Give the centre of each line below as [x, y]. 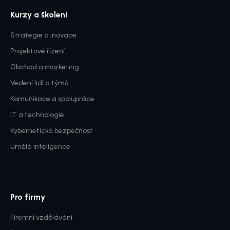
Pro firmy [28, 197]
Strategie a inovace [43, 35]
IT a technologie [37, 114]
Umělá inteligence [40, 146]
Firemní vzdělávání [41, 217]
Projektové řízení [37, 51]
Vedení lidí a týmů [39, 83]
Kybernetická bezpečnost [52, 130]
